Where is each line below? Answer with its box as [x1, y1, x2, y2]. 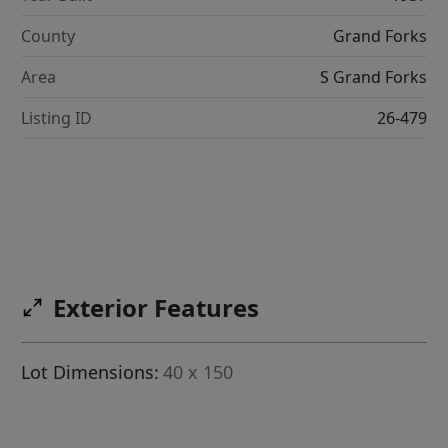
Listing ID [21, 107, 93, 130]
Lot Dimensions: [21, 360, 160, 385]
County [21, 25, 76, 48]
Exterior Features [53, 291, 260, 325]
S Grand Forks [319, 66, 427, 89]
